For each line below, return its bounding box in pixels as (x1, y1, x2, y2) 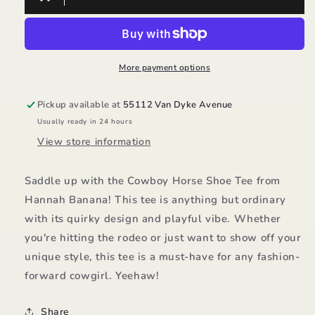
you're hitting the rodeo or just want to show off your (25, 230, 302, 245)
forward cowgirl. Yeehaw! (25, 268, 160, 283)
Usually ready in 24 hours (37, 116, 133, 127)
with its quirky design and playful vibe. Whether (25, 211, 281, 226)
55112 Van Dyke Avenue (123, 98, 233, 111)
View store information (37, 134, 151, 148)
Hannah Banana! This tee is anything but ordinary (25, 192, 286, 207)
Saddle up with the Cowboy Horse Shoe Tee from (25, 173, 281, 188)
